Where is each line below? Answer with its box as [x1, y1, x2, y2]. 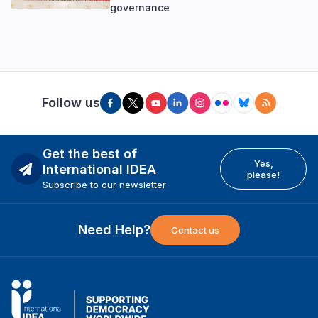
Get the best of [43, 146, 137, 161]
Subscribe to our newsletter [43, 178, 166, 190]
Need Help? [78, 221, 150, 237]
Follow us [42, 95, 100, 111]
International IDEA [43, 161, 156, 177]
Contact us [171, 224, 219, 236]
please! [247, 168, 280, 180]
